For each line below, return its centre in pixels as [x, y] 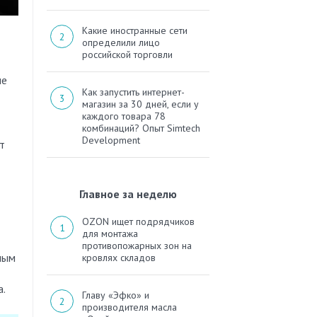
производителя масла [129, 307]
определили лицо [121, 43]
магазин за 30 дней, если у [140, 104]
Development [111, 140]
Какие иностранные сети [135, 31]
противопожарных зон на [137, 246]
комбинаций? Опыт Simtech [141, 128]
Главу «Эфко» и [116, 295]
